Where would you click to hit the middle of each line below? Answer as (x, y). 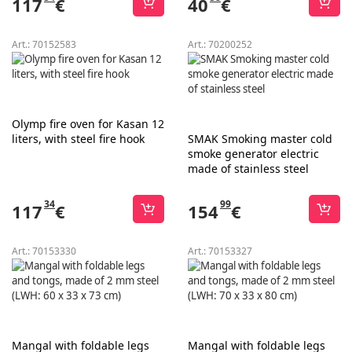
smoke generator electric (253, 154)
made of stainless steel (248, 169)
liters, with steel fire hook (78, 139)
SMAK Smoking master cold (260, 139)
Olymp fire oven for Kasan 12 (88, 124)
